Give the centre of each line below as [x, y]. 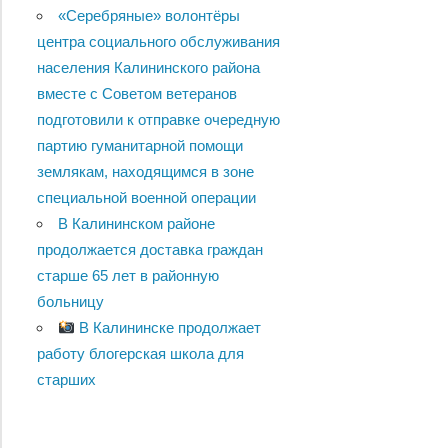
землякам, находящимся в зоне [145, 172]
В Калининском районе [136, 224]
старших [66, 380]
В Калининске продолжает [167, 328]
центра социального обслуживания [158, 42]
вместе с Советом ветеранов [136, 94]
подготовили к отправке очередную [158, 120]
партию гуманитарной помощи [139, 146]
